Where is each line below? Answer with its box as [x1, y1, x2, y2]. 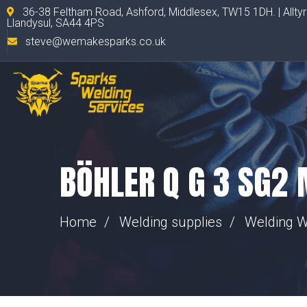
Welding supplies [119, 214, 222, 230]
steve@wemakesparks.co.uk [25, 35, 166, 48]
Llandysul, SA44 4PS [7, 16, 104, 29]
